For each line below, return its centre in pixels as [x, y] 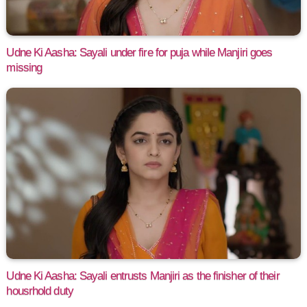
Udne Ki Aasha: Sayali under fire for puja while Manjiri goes [139, 52]
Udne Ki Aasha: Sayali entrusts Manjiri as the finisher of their [143, 275]
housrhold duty [40, 291]
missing [24, 67]
